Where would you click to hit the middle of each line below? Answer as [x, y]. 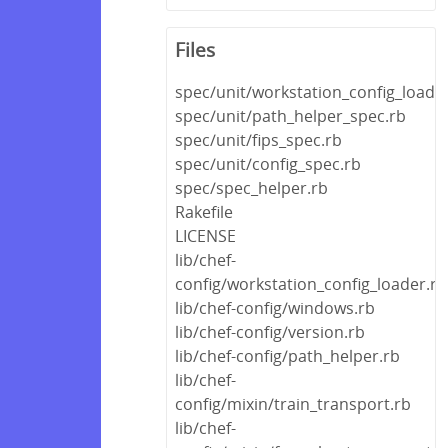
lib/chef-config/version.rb [270, 331]
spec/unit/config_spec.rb [268, 163]
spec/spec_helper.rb [251, 187]
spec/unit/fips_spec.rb [258, 139]
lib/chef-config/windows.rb [275, 307]
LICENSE [205, 235]
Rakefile [204, 211]
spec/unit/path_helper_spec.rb [290, 115]
